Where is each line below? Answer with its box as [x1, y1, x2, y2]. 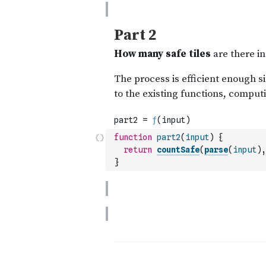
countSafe [157, 145, 199, 154]
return [123, 145, 152, 154]
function [114, 132, 152, 142]
